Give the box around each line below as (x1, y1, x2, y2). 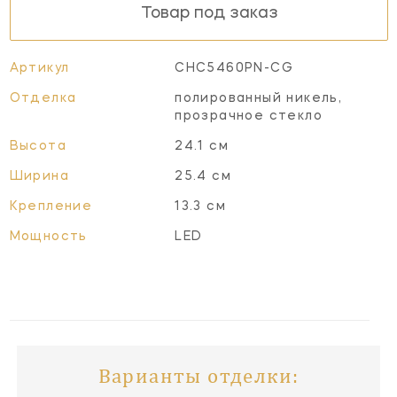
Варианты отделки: (97, 363, 300, 387)
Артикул (9, 61, 70, 74)
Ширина (9, 169, 69, 183)
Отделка (9, 91, 77, 105)
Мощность (9, 230, 88, 243)
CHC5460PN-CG (175, 61, 293, 74)
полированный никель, (175, 91, 343, 105)
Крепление (9, 199, 93, 213)
